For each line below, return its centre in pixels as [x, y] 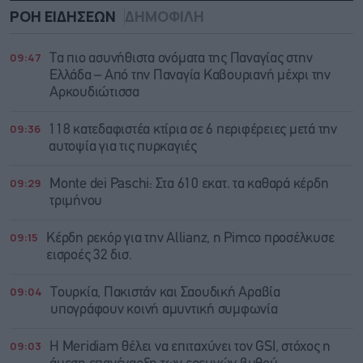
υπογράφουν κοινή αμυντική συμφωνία [164, 310]
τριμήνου [76, 202]
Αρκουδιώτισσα [94, 93]
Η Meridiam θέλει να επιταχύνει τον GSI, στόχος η [190, 348]
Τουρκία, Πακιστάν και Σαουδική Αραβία [165, 293]
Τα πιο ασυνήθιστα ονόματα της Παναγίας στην [181, 59]
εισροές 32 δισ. [89, 256]
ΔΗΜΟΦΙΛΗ [164, 17]
